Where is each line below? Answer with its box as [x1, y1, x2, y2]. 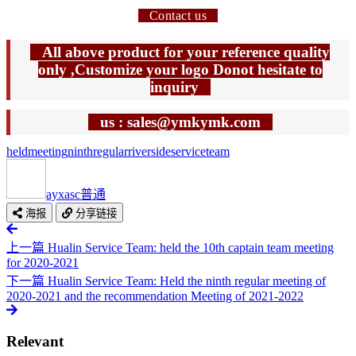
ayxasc [46, 187, 80, 201]
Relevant [6, 332, 64, 350]
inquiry [149, 78, 211, 95]
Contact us [138, 8, 218, 22]
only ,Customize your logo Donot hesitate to [37, 60, 323, 78]
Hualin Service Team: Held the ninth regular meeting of [48, 273, 326, 288]
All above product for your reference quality [30, 43, 330, 60]
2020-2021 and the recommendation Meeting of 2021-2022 [6, 288, 304, 303]
